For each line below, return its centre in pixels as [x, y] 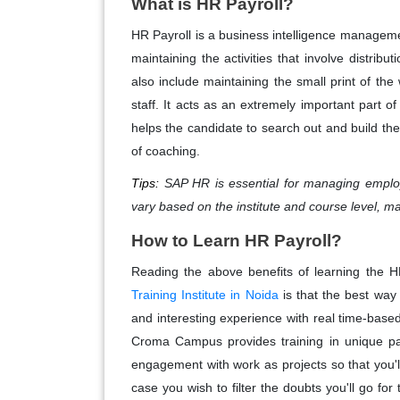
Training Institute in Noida [205, 295]
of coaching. [166, 151]
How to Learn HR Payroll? [237, 241]
